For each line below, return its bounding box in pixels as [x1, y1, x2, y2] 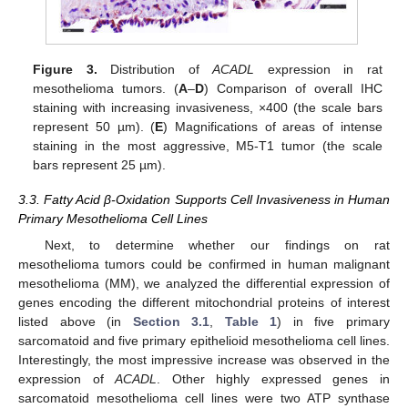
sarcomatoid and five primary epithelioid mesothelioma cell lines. [18, 332, 390, 348]
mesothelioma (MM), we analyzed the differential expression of [18, 275, 390, 291]
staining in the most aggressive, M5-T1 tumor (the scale [33, 138, 382, 154]
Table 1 [224, 313, 278, 329]
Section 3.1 [132, 313, 210, 329]
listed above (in [18, 313, 133, 329]
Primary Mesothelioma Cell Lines [18, 211, 208, 227]
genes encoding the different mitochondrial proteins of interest [18, 294, 390, 310]
